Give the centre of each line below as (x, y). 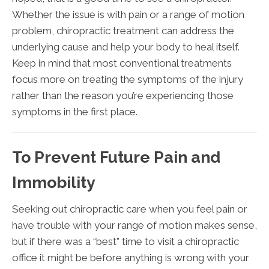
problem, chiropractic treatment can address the (123, 30)
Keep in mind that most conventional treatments (122, 63)
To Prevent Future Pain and (116, 157)
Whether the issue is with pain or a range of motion (128, 14)
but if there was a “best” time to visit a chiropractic (125, 241)
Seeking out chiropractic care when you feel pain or (130, 209)
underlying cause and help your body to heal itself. (126, 47)
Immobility (54, 182)
